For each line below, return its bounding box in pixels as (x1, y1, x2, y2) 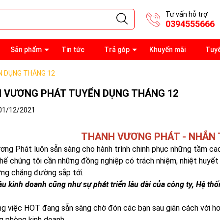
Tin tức (61, 46, 84, 54)
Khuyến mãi (149, 46, 186, 54)
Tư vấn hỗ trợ (165, 10, 208, 18)
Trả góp (104, 46, 130, 54)
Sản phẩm (10, 46, 42, 54)
